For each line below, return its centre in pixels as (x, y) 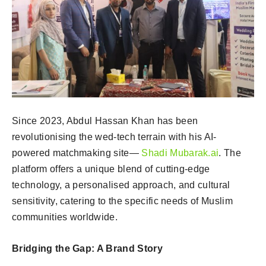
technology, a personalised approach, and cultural (121, 185)
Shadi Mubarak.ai (180, 153)
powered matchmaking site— (77, 153)
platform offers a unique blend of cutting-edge (111, 169)
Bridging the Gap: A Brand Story (87, 248)
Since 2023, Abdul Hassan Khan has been (105, 121)
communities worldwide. (65, 217)
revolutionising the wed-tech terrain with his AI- (114, 137)
